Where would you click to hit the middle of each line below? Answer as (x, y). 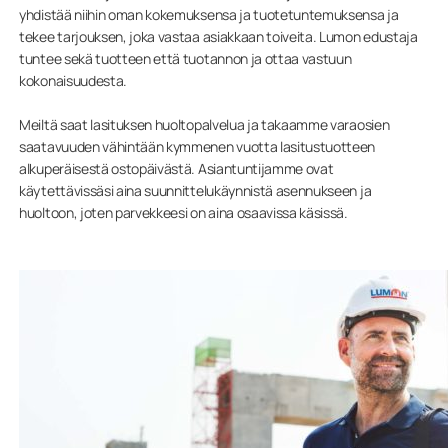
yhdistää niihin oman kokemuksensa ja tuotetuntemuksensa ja (209, 14)
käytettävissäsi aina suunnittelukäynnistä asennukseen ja (195, 190)
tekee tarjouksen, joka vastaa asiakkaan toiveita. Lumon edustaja (218, 36)
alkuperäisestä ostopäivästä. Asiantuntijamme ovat (176, 168)
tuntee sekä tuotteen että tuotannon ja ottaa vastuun (185, 58)
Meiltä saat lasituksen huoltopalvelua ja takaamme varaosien (204, 124)
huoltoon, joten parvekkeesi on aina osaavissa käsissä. (183, 212)
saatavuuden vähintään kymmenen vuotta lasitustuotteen (197, 146)
